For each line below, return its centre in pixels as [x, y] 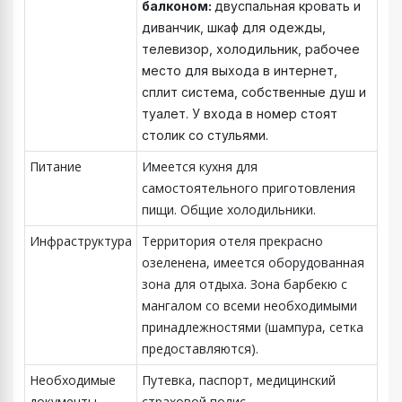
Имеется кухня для [200, 166]
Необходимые [73, 380]
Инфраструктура [81, 240]
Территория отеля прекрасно [232, 240]
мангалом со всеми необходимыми [249, 305]
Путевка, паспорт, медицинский [239, 380]
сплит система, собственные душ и [254, 92]
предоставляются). [200, 348]
